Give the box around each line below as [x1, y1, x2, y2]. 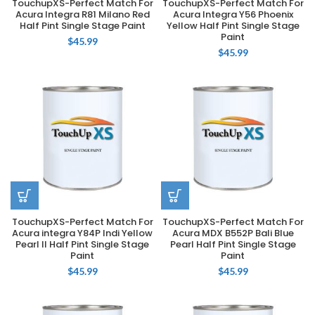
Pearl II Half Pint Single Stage [15, 238, 149, 251]
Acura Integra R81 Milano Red [15, 8, 150, 21]
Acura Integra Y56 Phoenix [172, 8, 293, 21]
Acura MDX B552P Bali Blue [172, 226, 294, 240]
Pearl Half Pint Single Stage [169, 238, 296, 251]
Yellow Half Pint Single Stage [166, 19, 300, 32]
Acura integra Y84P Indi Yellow [12, 226, 153, 240]
